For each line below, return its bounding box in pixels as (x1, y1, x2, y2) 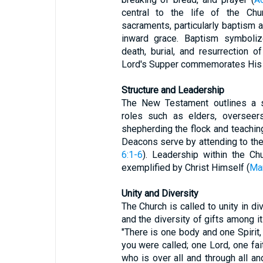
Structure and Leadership (121, 85, 224, 96)
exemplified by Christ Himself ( (121, 162, 249, 173)
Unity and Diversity (121, 188, 198, 199)
